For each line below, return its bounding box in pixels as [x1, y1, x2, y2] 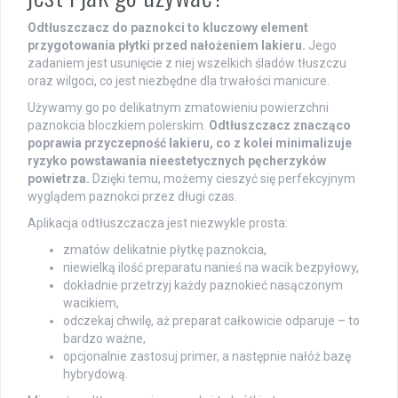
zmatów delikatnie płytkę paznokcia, [63, 242, 267, 257]
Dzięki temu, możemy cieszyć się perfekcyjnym [90, 171, 355, 186]
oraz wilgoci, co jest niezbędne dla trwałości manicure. [28, 73, 330, 88]
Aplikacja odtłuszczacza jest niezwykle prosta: [28, 215, 288, 230]
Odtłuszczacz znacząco [209, 117, 351, 132]
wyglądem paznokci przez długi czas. [28, 188, 237, 203]
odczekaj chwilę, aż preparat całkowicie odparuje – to [63, 313, 360, 328]
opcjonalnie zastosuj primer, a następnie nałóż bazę [63, 348, 351, 363]
